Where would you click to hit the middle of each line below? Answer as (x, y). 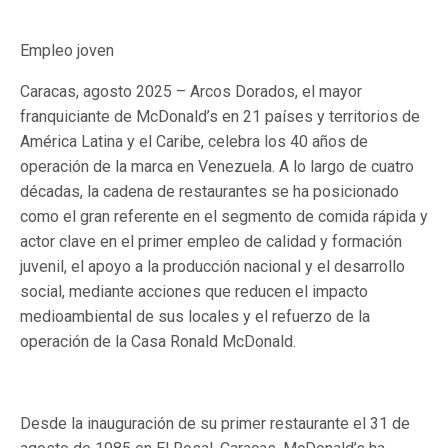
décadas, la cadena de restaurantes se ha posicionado (209, 191)
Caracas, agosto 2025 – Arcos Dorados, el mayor (191, 91)
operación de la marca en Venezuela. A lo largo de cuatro (217, 166)
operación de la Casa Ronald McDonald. (158, 341)
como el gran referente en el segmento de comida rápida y (224, 216)
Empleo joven (67, 50)
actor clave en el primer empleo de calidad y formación (211, 241)
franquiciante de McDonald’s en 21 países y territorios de (220, 116)
